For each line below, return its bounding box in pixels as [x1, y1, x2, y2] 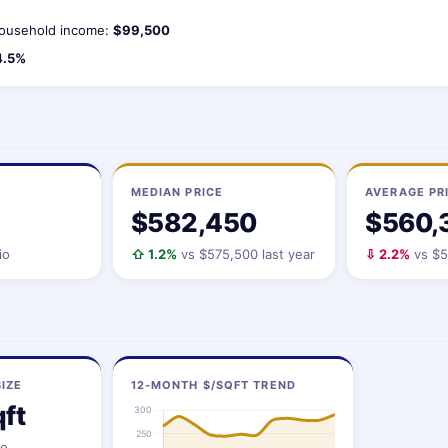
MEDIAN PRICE [130, 185, 223, 199]
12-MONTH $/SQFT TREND [130, 378, 296, 392]
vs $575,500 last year [176, 246, 315, 262]
